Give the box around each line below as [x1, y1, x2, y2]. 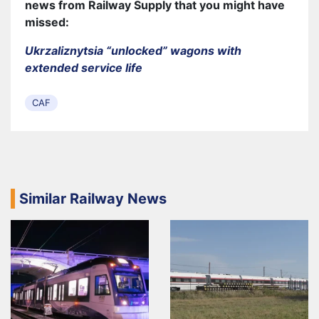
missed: [25, 14, 69, 29]
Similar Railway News [19, 189, 167, 207]
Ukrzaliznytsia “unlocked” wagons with [25, 43, 241, 58]
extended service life [25, 60, 142, 75]
